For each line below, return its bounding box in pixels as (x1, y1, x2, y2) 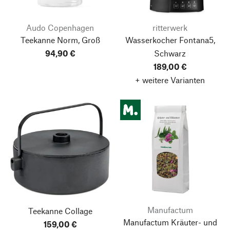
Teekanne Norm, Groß (20, 34, 100, 45)
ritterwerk (152, 22, 187, 32)
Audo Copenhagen (26, 22, 94, 32)
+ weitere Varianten (135, 74, 205, 85)
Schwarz (154, 48, 186, 58)
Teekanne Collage (28, 205, 92, 216)
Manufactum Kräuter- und (123, 217, 217, 227)
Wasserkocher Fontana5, (125, 34, 215, 45)
